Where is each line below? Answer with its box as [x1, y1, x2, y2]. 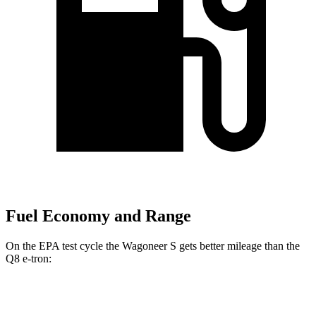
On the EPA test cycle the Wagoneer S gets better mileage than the [6, 239, 300, 252]
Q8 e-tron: [6, 252, 51, 265]
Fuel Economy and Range [6, 207, 191, 226]
